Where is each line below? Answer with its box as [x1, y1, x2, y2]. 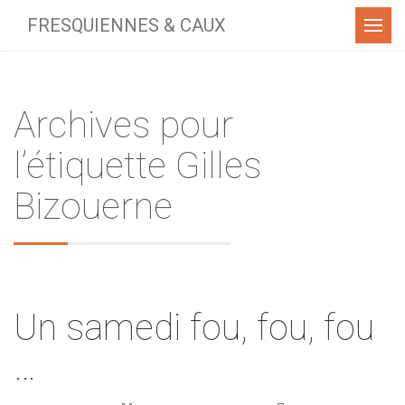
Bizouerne [14, 184, 173, 228]
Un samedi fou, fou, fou [14, 306, 374, 349]
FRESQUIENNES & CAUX [27, 14, 226, 36]
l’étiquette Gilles [14, 144, 261, 187]
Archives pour [14, 103, 233, 146]
